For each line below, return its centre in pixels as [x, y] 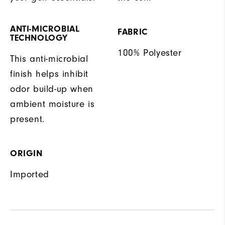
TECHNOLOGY [39, 38]
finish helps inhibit [49, 74]
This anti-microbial [49, 59]
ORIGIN [26, 154]
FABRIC [133, 32]
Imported [30, 175]
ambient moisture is [52, 104]
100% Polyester [150, 53]
